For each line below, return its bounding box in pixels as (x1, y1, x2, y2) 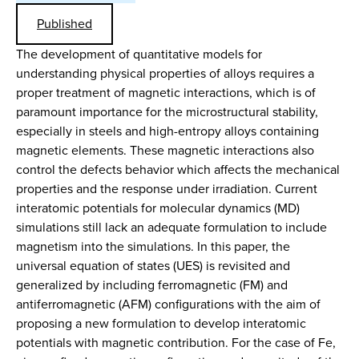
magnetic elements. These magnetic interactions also (16, 141, 314, 159)
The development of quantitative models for (16, 45, 262, 63)
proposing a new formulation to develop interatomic (16, 314, 306, 333)
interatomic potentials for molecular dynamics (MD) (16, 199, 300, 217)
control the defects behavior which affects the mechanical (16, 160, 340, 179)
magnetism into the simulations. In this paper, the (16, 237, 290, 256)
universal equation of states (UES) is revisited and (16, 256, 290, 275)
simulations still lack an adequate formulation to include (16, 218, 327, 236)
